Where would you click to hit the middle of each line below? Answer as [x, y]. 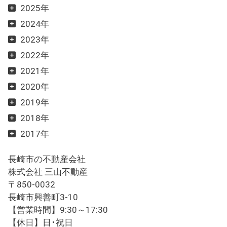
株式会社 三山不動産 [48, 172]
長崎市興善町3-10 [43, 197]
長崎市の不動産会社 [47, 159]
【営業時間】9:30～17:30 [58, 210]
